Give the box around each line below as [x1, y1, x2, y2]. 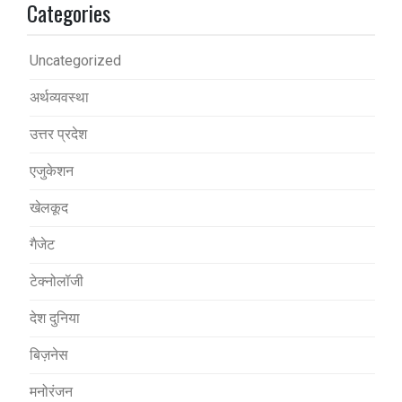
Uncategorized [30, 51, 121, 69]
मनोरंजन [30, 382, 73, 400]
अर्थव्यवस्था [30, 88, 89, 106]
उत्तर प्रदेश [30, 125, 87, 143]
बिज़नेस [30, 345, 68, 363]
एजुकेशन [30, 162, 74, 179]
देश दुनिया [30, 309, 80, 327]
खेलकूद [30, 198, 68, 216]
